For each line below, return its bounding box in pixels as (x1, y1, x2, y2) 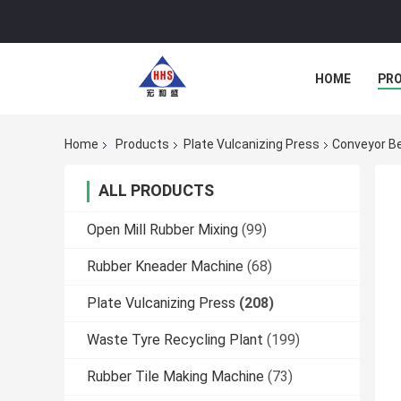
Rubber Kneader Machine (87, 258, 243, 276)
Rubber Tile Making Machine (87, 368, 264, 386)
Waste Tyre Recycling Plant (87, 331, 263, 349)
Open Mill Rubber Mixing (87, 221, 238, 239)
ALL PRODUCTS (98, 181, 214, 200)
